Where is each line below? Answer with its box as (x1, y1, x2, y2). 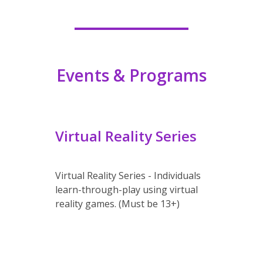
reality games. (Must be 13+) (55, 197, 180, 210)
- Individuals (148, 169, 201, 182)
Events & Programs (56, 64, 207, 86)
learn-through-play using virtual (55, 183, 198, 196)
